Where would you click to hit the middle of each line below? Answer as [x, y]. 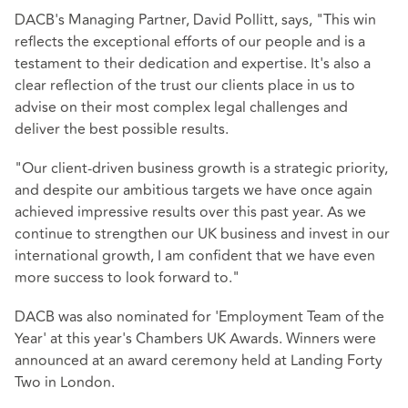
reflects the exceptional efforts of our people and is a [190, 41]
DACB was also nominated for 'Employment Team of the [199, 317]
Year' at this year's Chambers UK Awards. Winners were [195, 339]
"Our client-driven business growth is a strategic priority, [201, 168]
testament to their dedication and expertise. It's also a [193, 63]
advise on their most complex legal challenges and [181, 107]
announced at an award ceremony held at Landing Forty [199, 361]
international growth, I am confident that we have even [195, 255]
